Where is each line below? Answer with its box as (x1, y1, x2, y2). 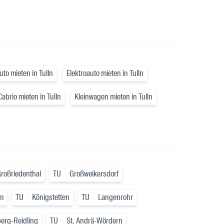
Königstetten (32, 192, 69, 203)
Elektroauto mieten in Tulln (66, 68, 143, 79)
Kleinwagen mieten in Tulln (74, 91, 152, 102)
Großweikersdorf (69, 168, 118, 179)
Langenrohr (98, 192, 133, 203)
